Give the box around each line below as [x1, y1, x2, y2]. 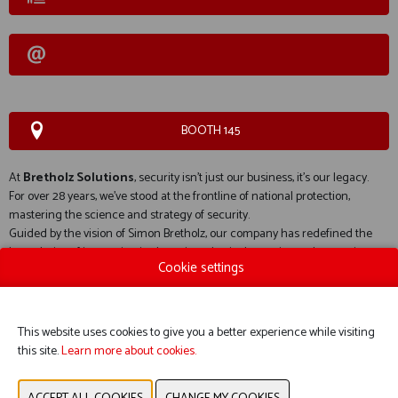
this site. [18, 341, 61, 362]
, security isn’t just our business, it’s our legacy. [134, 168, 369, 188]
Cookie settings [158, 257, 244, 279]
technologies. [9, 261, 77, 282]
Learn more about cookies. [61, 341, 199, 362]
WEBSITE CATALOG [18, 367, 118, 387]
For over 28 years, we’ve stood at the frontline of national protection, [9, 187, 350, 207]
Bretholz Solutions [23, 168, 134, 188]
